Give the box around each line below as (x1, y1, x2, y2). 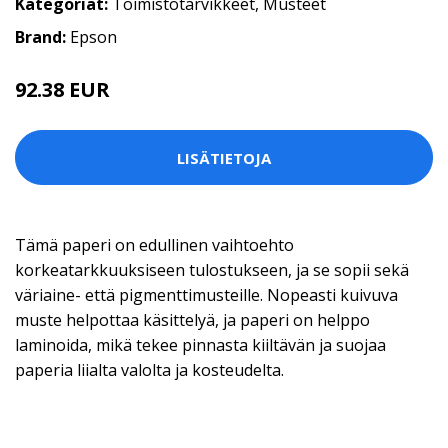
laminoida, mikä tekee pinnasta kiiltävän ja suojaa (15, 334, 386, 357)
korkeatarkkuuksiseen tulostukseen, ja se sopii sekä (15, 259, 409, 282)
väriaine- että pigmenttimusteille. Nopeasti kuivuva (15, 284, 398, 307)
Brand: (15, 26, 70, 49)
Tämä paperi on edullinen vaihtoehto (15, 234, 294, 257)
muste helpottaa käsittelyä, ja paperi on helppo (15, 309, 370, 332)
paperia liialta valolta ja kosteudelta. (15, 359, 284, 382)
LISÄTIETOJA (177, 147, 271, 168)
